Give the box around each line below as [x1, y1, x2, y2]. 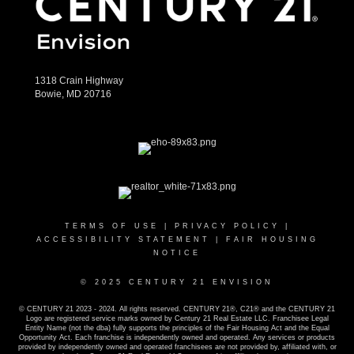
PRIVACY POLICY [174, 222, 280, 231]
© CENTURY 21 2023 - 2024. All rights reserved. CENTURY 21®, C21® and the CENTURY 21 [19, 305, 335, 314]
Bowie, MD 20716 [35, 88, 111, 100]
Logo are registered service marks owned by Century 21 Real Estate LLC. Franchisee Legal [25, 314, 329, 323]
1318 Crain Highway [35, 75, 123, 87]
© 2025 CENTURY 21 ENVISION [81, 278, 273, 287]
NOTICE [153, 249, 201, 258]
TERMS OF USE [64, 222, 159, 231]
